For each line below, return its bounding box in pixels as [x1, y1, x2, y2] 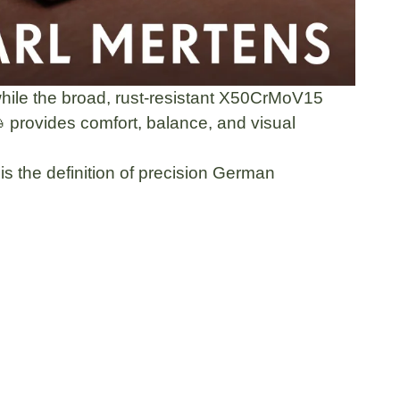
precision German [138, 162, 275, 182]
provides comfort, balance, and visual [5, 112, 296, 132]
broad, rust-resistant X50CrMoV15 [62, 87, 323, 107]
